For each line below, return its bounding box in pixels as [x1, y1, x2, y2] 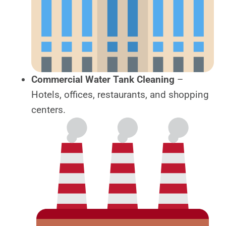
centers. [31, 104, 66, 116]
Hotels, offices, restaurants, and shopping [31, 89, 209, 101]
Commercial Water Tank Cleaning [31, 74, 175, 86]
